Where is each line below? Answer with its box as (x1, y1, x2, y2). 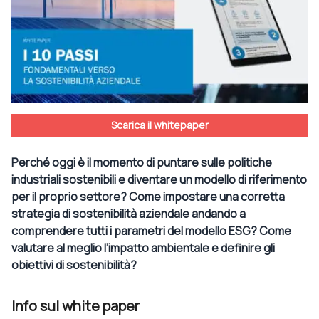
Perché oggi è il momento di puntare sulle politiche (11, 154, 272, 170)
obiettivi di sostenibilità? (11, 256, 137, 273)
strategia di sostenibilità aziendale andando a (11, 205, 246, 221)
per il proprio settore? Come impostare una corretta (11, 188, 285, 204)
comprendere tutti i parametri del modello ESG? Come (11, 222, 291, 239)
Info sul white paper (11, 296, 140, 315)
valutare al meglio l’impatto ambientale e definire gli (11, 239, 275, 256)
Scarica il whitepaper (110, 117, 209, 132)
